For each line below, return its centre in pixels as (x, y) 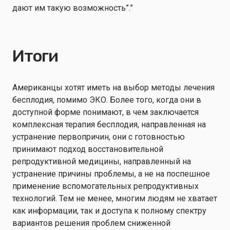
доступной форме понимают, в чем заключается (106, 112)
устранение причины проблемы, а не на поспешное (111, 174)
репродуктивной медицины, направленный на (102, 161)
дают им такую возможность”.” (75, 8)
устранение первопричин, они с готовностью (99, 137)
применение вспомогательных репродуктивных (106, 186)
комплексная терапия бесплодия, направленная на (109, 124)
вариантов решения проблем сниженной (91, 223)
